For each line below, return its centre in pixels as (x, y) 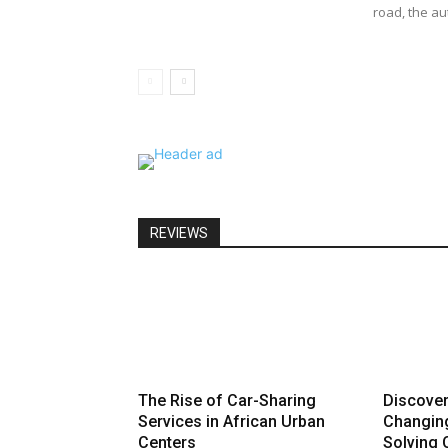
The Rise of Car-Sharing (227, 401)
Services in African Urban (231, 422)
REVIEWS (179, 233)
